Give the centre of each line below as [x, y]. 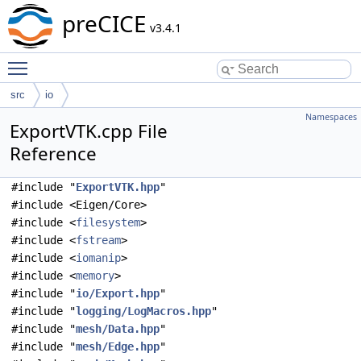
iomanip [98, 258]
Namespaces [331, 117]
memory [95, 276]
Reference [53, 154]
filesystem [108, 222]
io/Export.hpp [118, 293]
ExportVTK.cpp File [89, 131]
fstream [98, 240]
